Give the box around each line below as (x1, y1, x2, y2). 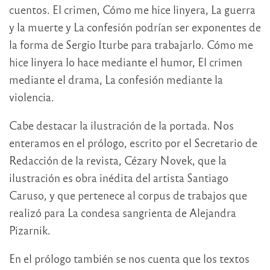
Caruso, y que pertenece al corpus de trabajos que (9, 188, 247, 202)
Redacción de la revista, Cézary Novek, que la (9, 153, 227, 168)
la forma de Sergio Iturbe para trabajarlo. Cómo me (9, 37, 253, 52)
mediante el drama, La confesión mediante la (9, 72, 223, 87)
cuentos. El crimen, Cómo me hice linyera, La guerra (9, 2, 256, 17)
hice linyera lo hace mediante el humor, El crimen (9, 55, 242, 69)
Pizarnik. (9, 223, 51, 237)
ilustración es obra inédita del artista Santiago (9, 171, 228, 185)
